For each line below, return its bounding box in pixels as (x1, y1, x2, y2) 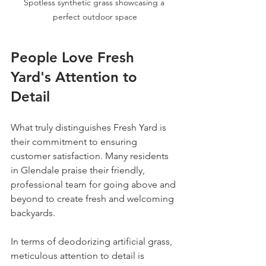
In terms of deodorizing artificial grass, (11, 235, 175, 247)
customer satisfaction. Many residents (11, 150, 171, 161)
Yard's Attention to (11, 68, 141, 85)
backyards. (11, 207, 58, 218)
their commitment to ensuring (11, 135, 140, 147)
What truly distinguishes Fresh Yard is (11, 121, 169, 133)
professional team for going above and (11, 178, 178, 190)
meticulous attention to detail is (11, 249, 147, 261)
